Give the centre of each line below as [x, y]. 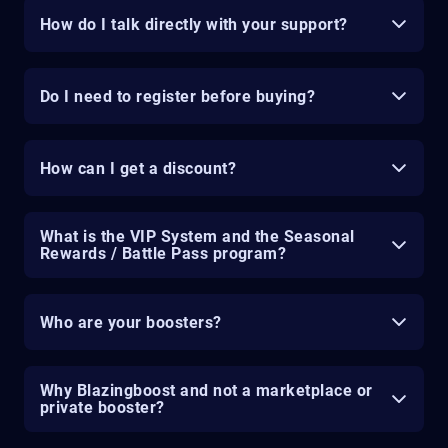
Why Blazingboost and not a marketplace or [206, 390]
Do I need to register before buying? [178, 96]
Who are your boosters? [131, 322]
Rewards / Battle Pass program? [163, 253]
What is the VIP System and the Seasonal [197, 236]
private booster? [102, 407]
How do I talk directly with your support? [194, 24]
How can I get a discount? [138, 168]
